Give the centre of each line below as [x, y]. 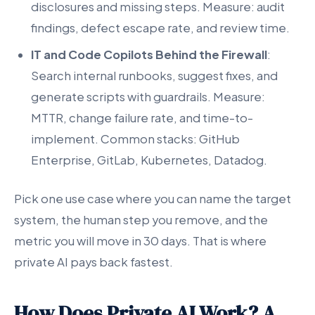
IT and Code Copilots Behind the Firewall [149, 55]
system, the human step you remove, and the [141, 220]
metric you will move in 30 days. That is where [140, 241]
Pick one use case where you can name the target [153, 199]
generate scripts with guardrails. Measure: [148, 97]
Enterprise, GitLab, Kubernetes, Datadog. [149, 160]
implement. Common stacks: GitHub [135, 139]
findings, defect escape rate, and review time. [160, 27]
